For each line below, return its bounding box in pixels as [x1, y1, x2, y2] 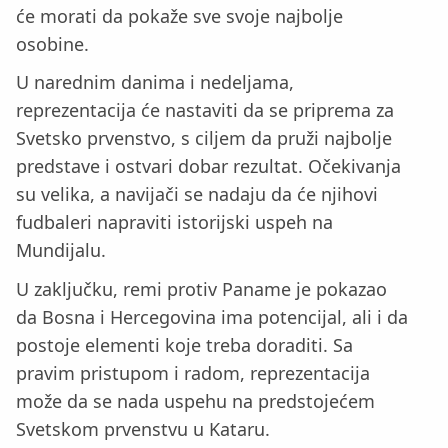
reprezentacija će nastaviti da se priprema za [16, 98, 394, 123]
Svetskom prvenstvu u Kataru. [16, 417, 270, 442]
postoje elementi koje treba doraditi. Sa [16, 333, 353, 358]
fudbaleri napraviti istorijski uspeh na [16, 210, 333, 235]
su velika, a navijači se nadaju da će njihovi [16, 182, 378, 207]
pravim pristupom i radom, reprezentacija [16, 361, 370, 386]
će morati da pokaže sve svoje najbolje [16, 3, 343, 28]
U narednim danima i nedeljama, [16, 70, 294, 95]
